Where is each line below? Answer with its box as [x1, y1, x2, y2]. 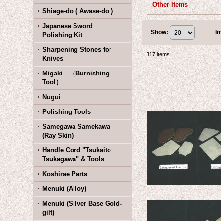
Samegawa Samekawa [42, 123, 110, 130]
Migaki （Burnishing [42, 70, 110, 77]
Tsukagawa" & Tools [42, 155, 105, 163]
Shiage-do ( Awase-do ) [42, 7, 113, 15]
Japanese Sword [42, 22, 93, 30]
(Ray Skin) [42, 132, 74, 139]
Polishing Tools [42, 108, 91, 115]
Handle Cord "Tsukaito [42, 147, 111, 154]
